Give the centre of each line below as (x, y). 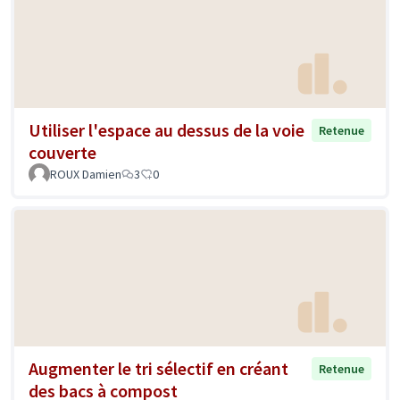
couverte (62, 152)
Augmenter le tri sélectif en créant (158, 369)
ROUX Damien (86, 174)
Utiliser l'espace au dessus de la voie (167, 129)
